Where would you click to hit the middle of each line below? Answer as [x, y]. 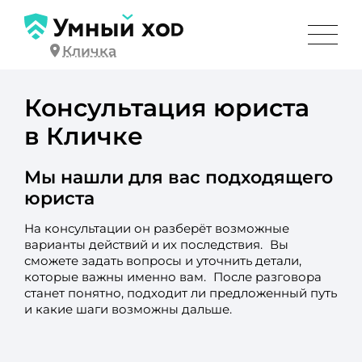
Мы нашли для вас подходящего [178, 177]
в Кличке [83, 135]
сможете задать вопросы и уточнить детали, [162, 261]
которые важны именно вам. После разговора [173, 277]
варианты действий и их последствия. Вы [156, 244]
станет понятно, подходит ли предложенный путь [180, 293]
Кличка [90, 50]
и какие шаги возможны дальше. [128, 309]
